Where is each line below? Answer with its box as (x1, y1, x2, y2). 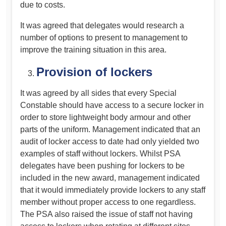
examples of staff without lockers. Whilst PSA (20, 149, 180, 158)
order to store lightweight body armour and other (20, 112, 191, 122)
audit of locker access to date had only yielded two (20, 137, 199, 146)
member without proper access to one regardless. (20, 197, 196, 206)
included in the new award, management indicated (20, 173, 200, 182)
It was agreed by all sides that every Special (20, 88, 177, 97)
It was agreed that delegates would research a (20, 21, 184, 30)
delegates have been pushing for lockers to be (20, 161, 185, 170)
